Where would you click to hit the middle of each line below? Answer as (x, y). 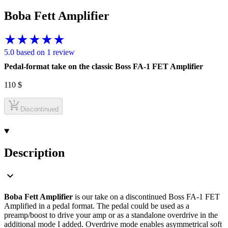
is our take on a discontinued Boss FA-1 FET (146, 197)
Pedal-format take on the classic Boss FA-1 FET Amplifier (104, 67)
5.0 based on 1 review (39, 52)
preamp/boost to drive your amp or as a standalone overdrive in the (111, 215)
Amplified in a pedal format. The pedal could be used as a (97, 206)
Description (34, 153)
